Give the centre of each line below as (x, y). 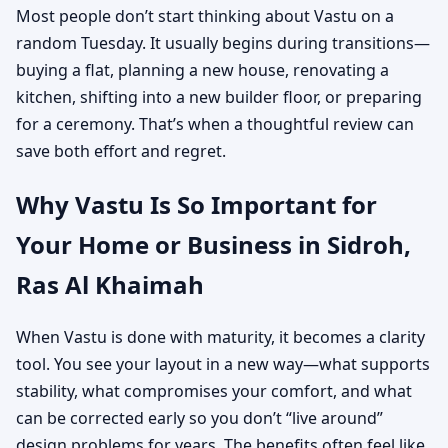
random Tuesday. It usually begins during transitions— (223, 42)
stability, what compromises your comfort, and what (214, 391)
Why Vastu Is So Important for (196, 204)
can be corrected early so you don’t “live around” (199, 418)
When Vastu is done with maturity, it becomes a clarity (220, 337)
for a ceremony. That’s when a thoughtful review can (215, 123)
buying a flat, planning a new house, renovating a (202, 69)
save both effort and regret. (121, 150)
